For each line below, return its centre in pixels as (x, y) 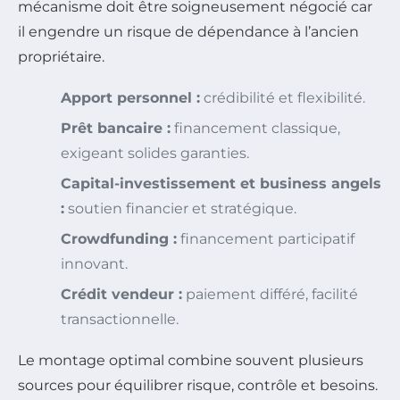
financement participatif (266, 238)
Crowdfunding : (119, 238)
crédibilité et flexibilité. (283, 97)
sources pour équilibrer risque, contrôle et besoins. (198, 385)
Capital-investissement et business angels (221, 183)
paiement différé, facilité (270, 294)
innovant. (94, 263)
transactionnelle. (120, 319)
